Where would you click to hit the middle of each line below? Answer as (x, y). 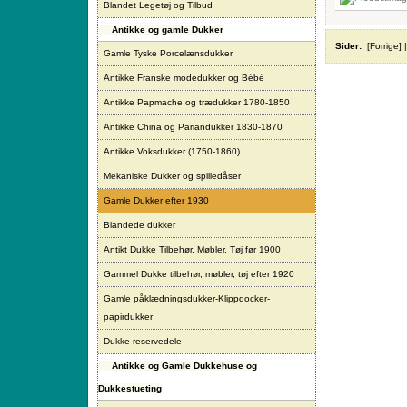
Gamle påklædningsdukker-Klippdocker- (187, 298)
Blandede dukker (139, 225)
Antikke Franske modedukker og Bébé (184, 78)
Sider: (350, 46)
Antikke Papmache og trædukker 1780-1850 (197, 102)
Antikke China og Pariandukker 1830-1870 (193, 127)
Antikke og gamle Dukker (168, 30)
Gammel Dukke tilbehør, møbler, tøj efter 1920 (199, 274)
